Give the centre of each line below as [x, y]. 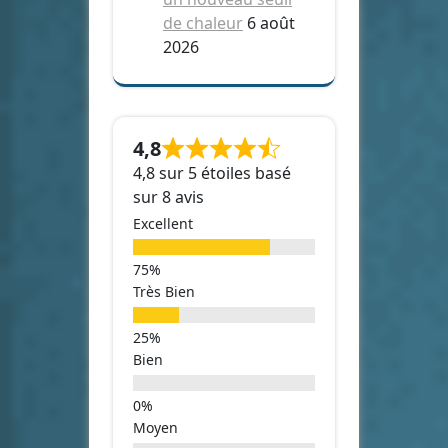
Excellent [163, 223]
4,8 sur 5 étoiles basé [212, 172]
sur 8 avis [168, 196]
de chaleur [203, 22]
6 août [271, 22]
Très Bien [164, 291]
